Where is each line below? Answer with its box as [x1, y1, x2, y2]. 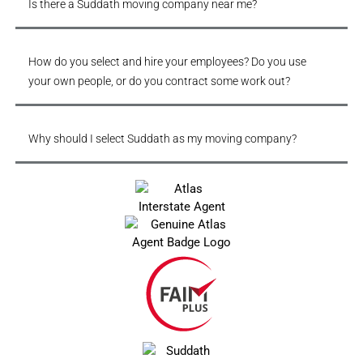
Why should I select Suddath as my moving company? [28, 132, 297, 146]
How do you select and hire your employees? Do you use [28, 55, 306, 69]
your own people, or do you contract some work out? [28, 75, 290, 88]
